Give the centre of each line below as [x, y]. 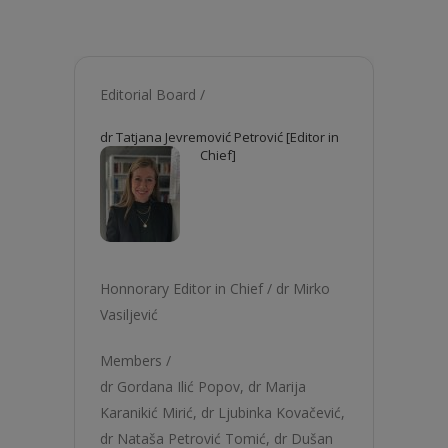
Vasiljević [129, 314]
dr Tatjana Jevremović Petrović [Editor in [219, 137]
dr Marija [277, 386]
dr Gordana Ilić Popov [170, 386]
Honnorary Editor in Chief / [188, 288]
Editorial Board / [152, 94]
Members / [135, 360]
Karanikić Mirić [146, 412]
